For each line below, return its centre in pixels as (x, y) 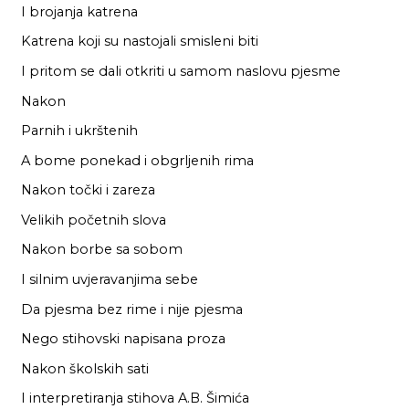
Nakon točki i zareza (88, 190)
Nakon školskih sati (84, 368)
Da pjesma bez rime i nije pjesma (131, 309)
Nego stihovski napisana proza (123, 339)
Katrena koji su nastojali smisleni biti (139, 42)
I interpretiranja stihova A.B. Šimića (135, 399)
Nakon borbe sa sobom (101, 250)
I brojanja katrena (79, 11)
